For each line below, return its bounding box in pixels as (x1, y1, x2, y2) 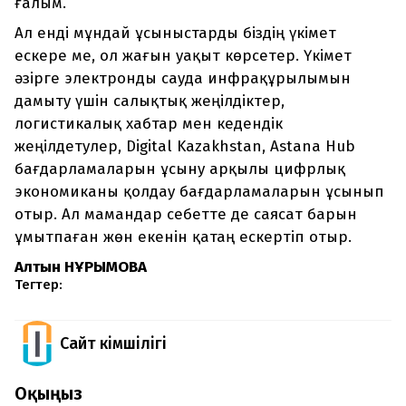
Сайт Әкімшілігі (60, 333, 167, 354)
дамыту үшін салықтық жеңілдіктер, (14, 92, 285, 111)
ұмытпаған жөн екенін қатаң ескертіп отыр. (14, 227, 352, 247)
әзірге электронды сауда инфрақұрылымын (14, 69, 351, 89)
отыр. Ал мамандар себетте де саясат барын (14, 205, 357, 225)
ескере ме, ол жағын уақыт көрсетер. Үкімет (14, 46, 352, 66)
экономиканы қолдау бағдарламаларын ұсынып (14, 182, 384, 202)
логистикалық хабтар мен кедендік (14, 114, 283, 134)
